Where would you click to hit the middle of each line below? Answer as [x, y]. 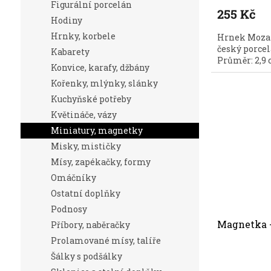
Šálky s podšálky [86, 256]
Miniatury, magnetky [96, 131]
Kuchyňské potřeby [91, 99]
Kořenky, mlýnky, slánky [104, 83]
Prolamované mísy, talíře [106, 241]
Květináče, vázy [83, 115]
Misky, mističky [86, 146]
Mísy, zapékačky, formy [100, 162]
